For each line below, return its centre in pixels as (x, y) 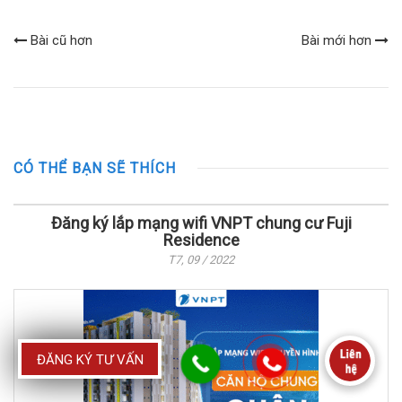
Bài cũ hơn (60, 40)
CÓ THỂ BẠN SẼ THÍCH (95, 168)
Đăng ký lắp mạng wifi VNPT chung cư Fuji (201, 223)
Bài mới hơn (338, 40)
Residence (201, 240)
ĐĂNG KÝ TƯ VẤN (90, 360)
